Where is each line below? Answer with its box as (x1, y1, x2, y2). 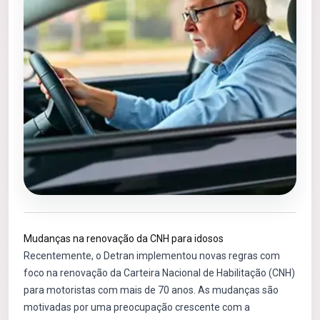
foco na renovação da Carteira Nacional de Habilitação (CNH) (24, 267, 295, 279)
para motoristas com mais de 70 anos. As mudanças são (24, 284, 279, 296)
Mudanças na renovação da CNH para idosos (24, 233, 224, 244)
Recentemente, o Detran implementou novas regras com (24, 250, 280, 261)
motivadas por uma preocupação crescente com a (24, 301, 250, 313)
